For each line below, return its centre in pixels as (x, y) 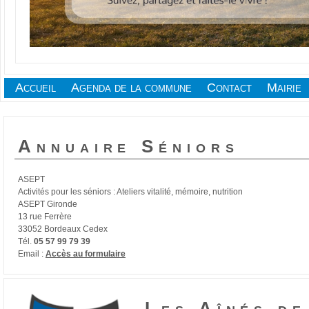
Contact (229, 88)
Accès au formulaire (86, 254)
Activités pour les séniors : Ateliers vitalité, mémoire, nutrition (130, 192)
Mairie (284, 88)
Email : (32, 254)
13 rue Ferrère (45, 217)
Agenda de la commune (131, 88)
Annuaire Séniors (129, 146)
